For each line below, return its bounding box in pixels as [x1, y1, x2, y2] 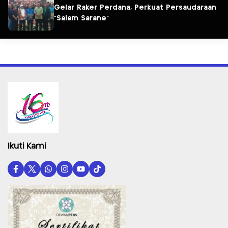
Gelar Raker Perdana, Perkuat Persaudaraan [54, 4, 216, 11]
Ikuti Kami [8, 142, 46, 151]
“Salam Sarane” [54, 14, 109, 22]
